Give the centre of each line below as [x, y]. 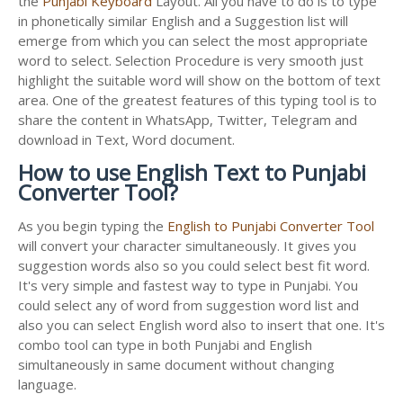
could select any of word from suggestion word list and [188, 304]
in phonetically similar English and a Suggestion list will [183, 20]
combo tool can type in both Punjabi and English [165, 344]
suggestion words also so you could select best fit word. [194, 265]
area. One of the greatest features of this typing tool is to [197, 99]
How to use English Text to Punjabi [192, 172]
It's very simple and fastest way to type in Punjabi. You [188, 285]
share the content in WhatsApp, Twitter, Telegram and [188, 119]
